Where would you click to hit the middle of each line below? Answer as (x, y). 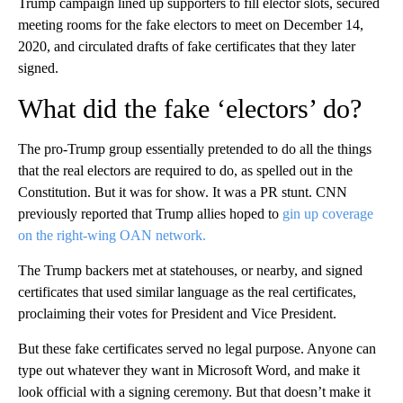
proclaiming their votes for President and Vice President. (177, 314)
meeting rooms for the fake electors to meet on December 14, (191, 25)
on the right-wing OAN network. (112, 236)
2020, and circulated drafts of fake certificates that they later (187, 47)
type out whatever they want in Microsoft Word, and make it (189, 371)
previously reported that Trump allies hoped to (148, 214)
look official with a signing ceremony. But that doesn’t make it (194, 392)
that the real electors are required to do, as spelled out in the (185, 171)
